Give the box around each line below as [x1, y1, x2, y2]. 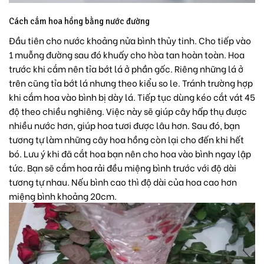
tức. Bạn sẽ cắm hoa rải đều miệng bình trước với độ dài [9, 160, 236, 174]
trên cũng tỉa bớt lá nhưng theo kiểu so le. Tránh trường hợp [9, 75, 253, 89]
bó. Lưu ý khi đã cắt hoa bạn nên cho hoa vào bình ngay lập [9, 146, 251, 160]
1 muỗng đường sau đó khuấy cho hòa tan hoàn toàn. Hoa [9, 47, 245, 61]
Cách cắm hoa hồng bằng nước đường [9, 16, 150, 27]
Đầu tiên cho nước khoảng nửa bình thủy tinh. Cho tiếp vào [9, 33, 251, 47]
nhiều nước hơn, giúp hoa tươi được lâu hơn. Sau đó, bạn [9, 118, 240, 131]
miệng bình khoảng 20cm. [9, 189, 117, 202]
